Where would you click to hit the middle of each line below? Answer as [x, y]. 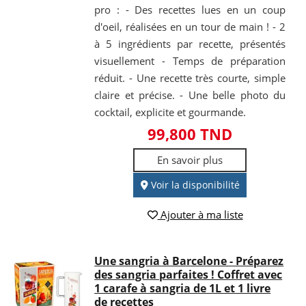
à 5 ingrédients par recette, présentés [190, 44]
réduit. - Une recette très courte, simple [190, 78]
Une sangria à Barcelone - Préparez [189, 261]
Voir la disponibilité [194, 185]
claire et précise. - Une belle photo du [190, 95]
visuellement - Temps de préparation [190, 61]
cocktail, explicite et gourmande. [170, 112]
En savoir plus [190, 160]
